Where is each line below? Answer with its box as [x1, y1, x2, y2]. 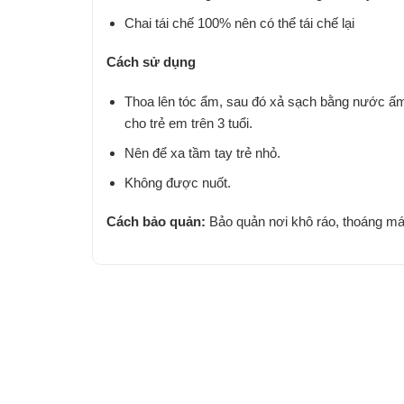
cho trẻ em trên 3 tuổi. [124, 115, 252, 131]
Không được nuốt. [124, 174, 231, 190]
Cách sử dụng [106, 54, 196, 70]
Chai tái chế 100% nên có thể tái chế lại [124, 14, 354, 31]
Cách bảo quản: [106, 214, 206, 230]
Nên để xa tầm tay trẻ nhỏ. [124, 144, 280, 161]
